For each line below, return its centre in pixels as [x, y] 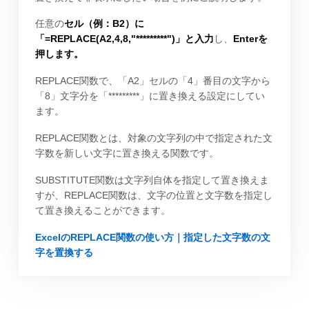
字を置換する [64, 252]
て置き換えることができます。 [102, 210]
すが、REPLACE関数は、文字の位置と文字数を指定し [153, 195]
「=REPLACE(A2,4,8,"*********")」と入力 [124, 39]
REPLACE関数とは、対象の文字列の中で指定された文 [153, 138]
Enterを [250, 39]
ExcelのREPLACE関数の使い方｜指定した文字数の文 [152, 237]
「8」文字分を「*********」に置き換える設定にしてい [150, 96]
